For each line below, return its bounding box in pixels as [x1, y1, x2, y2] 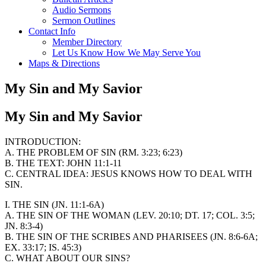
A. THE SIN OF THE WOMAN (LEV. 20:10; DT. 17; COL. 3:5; [5, 210, 255, 220]
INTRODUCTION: [5, 136, 81, 147]
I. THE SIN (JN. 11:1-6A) [5, 199, 104, 210]
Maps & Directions [28, 58, 100, 68]
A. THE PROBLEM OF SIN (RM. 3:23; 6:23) [5, 147, 182, 157]
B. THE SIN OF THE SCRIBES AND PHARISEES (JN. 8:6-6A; [5, 231, 258, 242]
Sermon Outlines [52, 15, 115, 26]
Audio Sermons [52, 5, 111, 15]
